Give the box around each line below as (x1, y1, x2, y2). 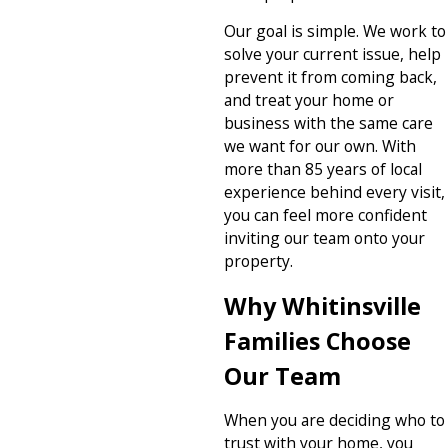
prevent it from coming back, (224, 66, 437, 89)
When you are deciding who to (224, 409, 445, 432)
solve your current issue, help (224, 43, 441, 66)
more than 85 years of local (224, 158, 422, 181)
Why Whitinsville (224, 289, 421, 322)
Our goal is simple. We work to (224, 20, 446, 43)
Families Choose (224, 324, 411, 357)
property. (224, 250, 293, 273)
